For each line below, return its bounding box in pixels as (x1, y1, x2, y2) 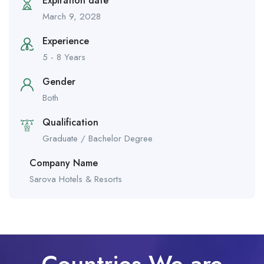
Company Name (29, 156, 98, 170)
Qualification (42, 115, 98, 130)
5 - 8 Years (42, 51, 85, 64)
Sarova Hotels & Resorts (29, 173, 122, 186)
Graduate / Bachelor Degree (42, 132, 153, 146)
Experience (42, 34, 89, 48)
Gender (42, 75, 75, 89)
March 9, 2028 (42, 10, 101, 24)
